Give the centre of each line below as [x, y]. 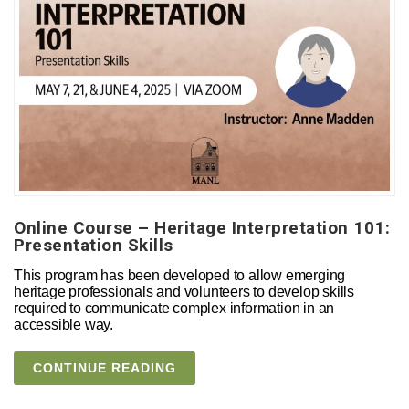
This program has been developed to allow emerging [180, 275]
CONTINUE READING [105, 367]
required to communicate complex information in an [174, 308]
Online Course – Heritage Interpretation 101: [202, 227]
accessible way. [65, 324]
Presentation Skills [94, 245]
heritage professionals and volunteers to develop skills [184, 291]
